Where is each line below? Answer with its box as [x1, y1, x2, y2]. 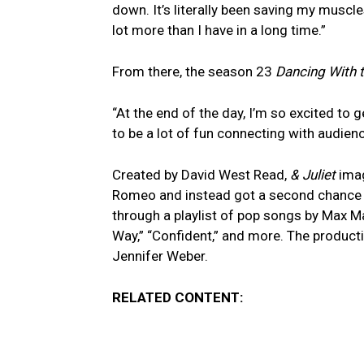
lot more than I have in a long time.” [112, 21, 326, 38]
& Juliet [290, 166, 336, 183]
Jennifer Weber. [112, 247, 208, 264]
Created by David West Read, [112, 166, 290, 183]
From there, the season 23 [112, 63, 275, 80]
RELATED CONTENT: [112, 288, 243, 305]
